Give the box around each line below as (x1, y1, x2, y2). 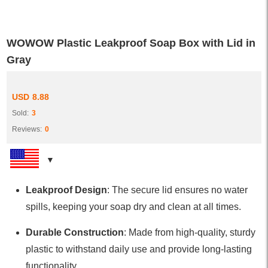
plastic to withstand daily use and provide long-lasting (26, 243, 252, 254)
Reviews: (11, 124, 42, 133)
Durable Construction (26, 227, 124, 237)
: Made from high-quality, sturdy (124, 227, 256, 237)
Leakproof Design (26, 184, 108, 195)
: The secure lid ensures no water (107, 184, 248, 195)
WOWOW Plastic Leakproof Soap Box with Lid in (7, 36, 256, 49)
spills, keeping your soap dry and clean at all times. (26, 201, 242, 212)
